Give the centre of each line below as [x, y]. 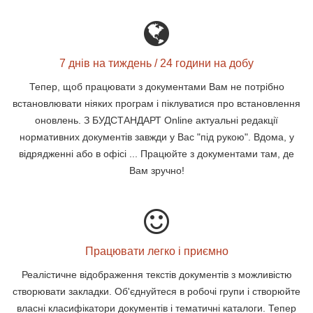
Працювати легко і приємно [156, 251]
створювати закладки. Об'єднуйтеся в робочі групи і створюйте [156, 291]
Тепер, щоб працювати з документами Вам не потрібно [156, 87]
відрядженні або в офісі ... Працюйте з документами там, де [156, 154]
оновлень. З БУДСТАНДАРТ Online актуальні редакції [156, 120]
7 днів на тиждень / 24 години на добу [156, 63]
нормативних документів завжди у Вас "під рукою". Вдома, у [156, 137]
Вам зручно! [156, 170]
